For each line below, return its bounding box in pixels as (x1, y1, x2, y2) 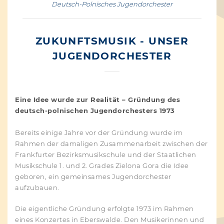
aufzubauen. (15, 183, 59, 192)
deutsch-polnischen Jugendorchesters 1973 (15, 106, 175, 115)
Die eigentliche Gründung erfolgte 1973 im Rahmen (15, 204, 194, 213)
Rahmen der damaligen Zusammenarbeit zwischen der (15, 139, 208, 148)
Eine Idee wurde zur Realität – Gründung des (15, 95, 180, 104)
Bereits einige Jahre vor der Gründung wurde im (15, 128, 183, 137)
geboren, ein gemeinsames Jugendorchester (15, 172, 171, 181)
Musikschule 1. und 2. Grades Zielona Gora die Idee (15, 161, 189, 170)
